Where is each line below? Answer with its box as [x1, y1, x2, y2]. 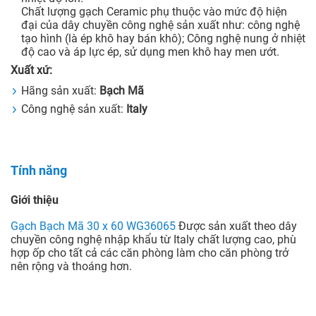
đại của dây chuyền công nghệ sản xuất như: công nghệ [21, 18, 300, 32]
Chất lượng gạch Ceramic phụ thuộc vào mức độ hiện [21, 5, 287, 19]
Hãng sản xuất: [21, 84, 99, 98]
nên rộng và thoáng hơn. [11, 260, 132, 274]
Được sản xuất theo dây [178, 219, 297, 233]
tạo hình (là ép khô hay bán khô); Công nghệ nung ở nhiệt [21, 32, 305, 46]
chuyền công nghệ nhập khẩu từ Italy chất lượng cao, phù [11, 233, 296, 247]
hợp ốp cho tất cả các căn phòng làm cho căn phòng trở [11, 246, 288, 260]
